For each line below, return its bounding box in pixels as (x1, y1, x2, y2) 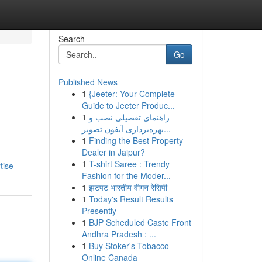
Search (58, 33, 85, 44)
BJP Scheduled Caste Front (88, 216, 191, 228)
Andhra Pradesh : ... (81, 228, 156, 240)
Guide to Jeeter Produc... (81, 99, 175, 111)
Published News (58, 76, 118, 88)
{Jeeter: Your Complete (88, 88, 175, 99)
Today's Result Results (88, 193, 173, 205)
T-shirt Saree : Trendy (88, 158, 170, 170)
